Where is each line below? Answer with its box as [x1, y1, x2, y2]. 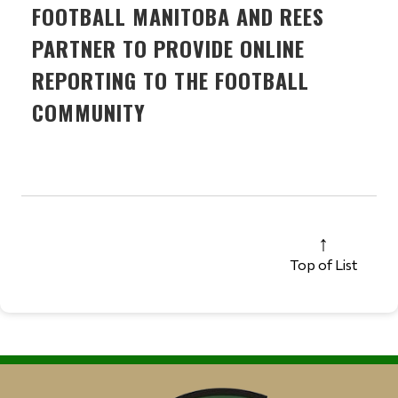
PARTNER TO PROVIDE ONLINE [32, 32, 305, 65]
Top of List [290, 256, 357, 274]
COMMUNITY [32, 96, 146, 129]
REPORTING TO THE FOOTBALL [32, 64, 309, 97]
